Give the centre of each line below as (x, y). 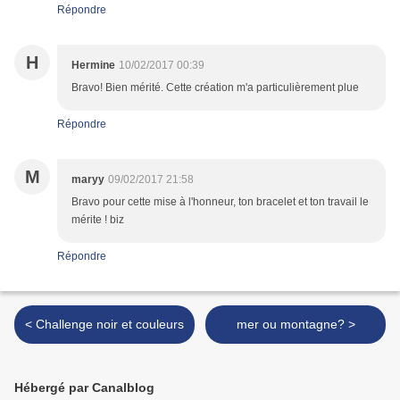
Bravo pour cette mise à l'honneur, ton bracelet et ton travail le (220, 202)
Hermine (93, 66)
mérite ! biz (98, 220)
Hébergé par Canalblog (84, 388)
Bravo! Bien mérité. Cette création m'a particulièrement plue (215, 88)
